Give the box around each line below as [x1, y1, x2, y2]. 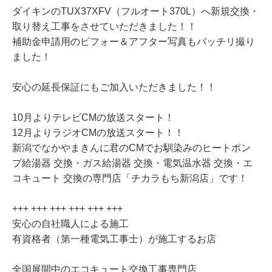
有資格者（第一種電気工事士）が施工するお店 [12, 234, 216, 245]
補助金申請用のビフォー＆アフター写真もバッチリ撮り [12, 36, 255, 47]
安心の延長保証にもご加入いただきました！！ [12, 82, 216, 93]
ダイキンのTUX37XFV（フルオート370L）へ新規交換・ [12, 6, 259, 17]
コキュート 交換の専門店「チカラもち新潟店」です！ [12, 173, 248, 184]
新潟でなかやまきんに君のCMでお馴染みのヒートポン [12, 143, 251, 154]
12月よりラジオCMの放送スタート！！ [12, 127, 184, 138]
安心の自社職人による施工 [12, 219, 129, 229]
